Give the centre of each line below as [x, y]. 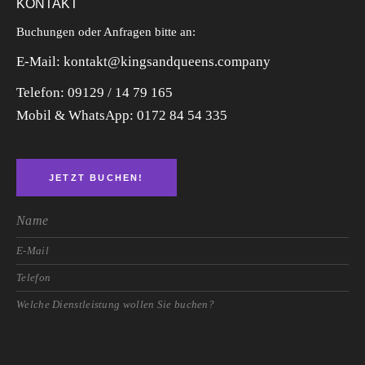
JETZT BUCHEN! [97, 177]
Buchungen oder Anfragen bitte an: [108, 31]
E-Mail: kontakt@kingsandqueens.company [143, 62]
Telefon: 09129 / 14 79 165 [96, 93]
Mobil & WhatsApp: [77, 116]
